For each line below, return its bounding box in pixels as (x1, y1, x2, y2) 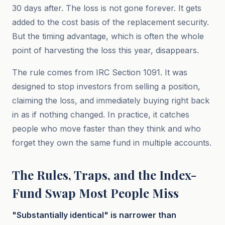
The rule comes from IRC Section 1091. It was (12, 67, 187, 77)
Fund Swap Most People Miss (12, 185, 179, 201)
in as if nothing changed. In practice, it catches (12, 109, 189, 120)
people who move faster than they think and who (12, 124, 201, 134)
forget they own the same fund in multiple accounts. (12, 138, 211, 148)
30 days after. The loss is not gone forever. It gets (12, 3, 201, 13)
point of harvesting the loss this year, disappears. (12, 45, 199, 55)
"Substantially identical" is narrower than (12, 210, 176, 220)
